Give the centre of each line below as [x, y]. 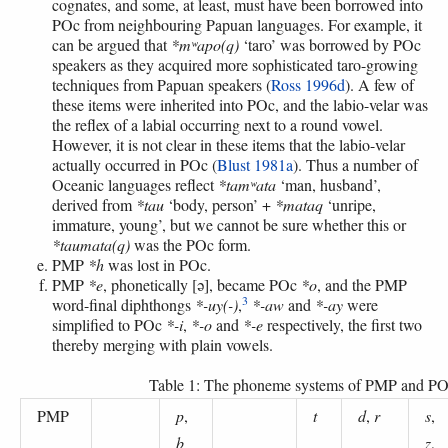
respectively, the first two [342, 324]
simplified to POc [109, 324]
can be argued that [111, 44]
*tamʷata [247, 184]
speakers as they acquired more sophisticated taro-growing [235, 64]
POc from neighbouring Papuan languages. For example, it [237, 24]
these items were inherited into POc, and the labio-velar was [240, 104]
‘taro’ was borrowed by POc [330, 44]
